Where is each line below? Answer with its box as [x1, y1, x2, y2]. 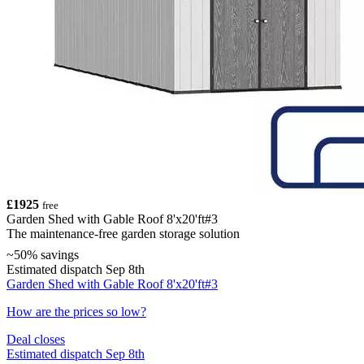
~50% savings [6, 247, 79, 262]
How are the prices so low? [6, 304, 146, 318]
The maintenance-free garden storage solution [6, 226, 240, 240]
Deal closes [6, 331, 65, 346]
